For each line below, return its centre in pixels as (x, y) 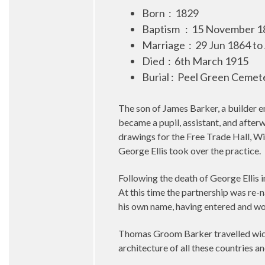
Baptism (162, 29)
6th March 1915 (211, 61)
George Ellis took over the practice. (190, 151)
